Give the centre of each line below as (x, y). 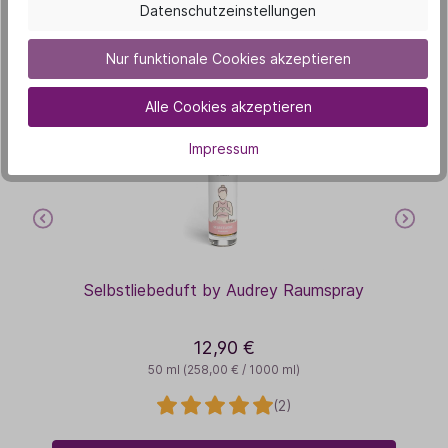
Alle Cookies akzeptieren (228, 106)
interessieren (224, 32)
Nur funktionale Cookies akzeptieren (228, 58)
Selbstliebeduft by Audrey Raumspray (224, 290)
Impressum (224, 149)
